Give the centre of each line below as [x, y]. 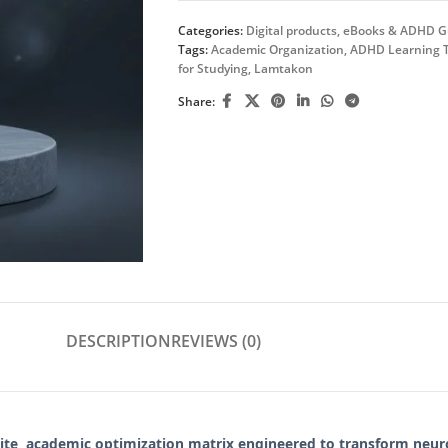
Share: [196, 101]
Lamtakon [283, 68]
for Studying [212, 68]
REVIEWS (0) [215, 340]
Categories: [210, 30]
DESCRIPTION [118, 340]
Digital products [291, 30]
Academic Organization [277, 49]
